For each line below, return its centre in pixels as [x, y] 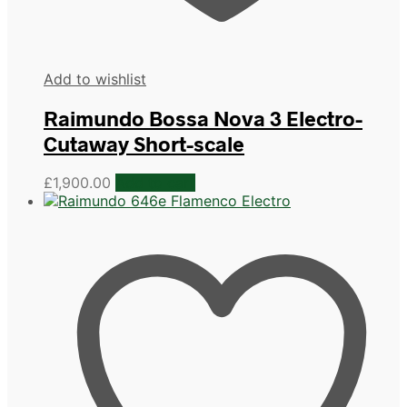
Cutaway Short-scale [144, 143]
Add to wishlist [95, 79]
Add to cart [155, 182]
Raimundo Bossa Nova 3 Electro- [203, 118]
